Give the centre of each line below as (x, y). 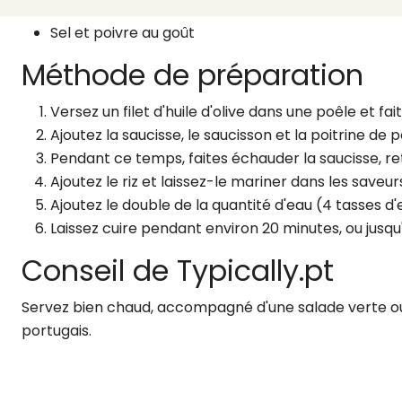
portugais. (57, 331)
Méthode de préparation (192, 75)
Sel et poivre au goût (122, 33)
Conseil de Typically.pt (178, 271)
